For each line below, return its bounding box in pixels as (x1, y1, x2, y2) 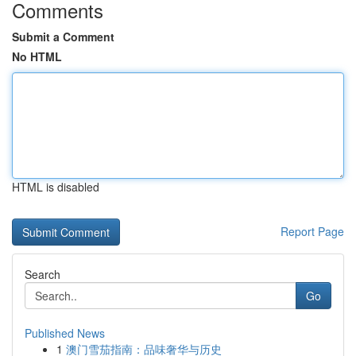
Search (25, 266, 60, 282)
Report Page (281, 223, 344, 239)
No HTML (12, 48, 62, 64)
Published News (25, 325, 105, 341)
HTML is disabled (12, 179, 99, 195)
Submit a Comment (12, 29, 114, 44)
